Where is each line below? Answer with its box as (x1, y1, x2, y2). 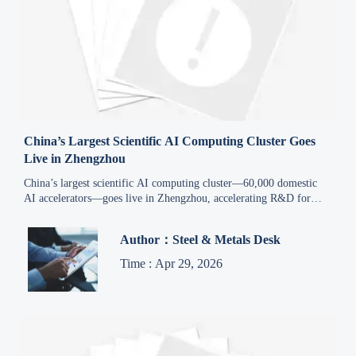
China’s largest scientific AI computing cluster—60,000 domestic (24, 176, 318, 189)
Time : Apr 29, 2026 (120, 257, 223, 271)
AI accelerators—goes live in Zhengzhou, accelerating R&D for (24, 192, 311, 204)
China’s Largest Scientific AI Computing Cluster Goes (24, 133, 316, 148)
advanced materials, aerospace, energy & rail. (24, 207, 229, 219)
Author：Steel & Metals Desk (120, 233, 281, 247)
